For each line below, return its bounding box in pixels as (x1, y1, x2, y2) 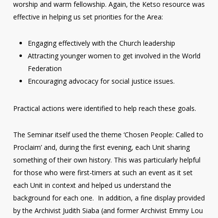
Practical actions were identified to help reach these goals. (13, 104, 196, 113)
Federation (27, 64, 62, 73)
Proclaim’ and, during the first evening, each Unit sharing (13, 143, 190, 152)
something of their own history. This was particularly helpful (13, 155, 200, 164)
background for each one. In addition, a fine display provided (13, 193, 205, 202)
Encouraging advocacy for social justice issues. (27, 76, 175, 86)
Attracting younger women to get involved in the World (27, 51, 200, 60)
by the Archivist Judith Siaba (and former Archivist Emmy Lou (13, 206, 203, 215)
